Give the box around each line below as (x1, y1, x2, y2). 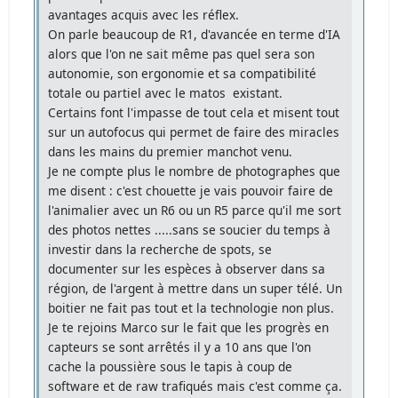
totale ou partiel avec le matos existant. (48, 84, 283, 101)
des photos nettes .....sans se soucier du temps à (48, 220, 331, 238)
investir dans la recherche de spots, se (48, 240, 273, 258)
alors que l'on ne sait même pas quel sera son (48, 44, 315, 62)
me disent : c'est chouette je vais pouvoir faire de (48, 181, 334, 199)
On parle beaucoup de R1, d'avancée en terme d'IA (48, 25, 341, 43)
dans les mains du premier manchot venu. (48, 142, 293, 160)
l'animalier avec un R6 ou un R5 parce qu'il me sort (48, 201, 342, 219)
